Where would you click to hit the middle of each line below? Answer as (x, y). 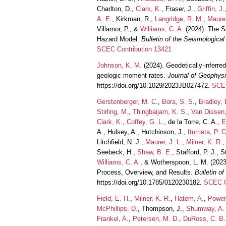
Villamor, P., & (119, 29)
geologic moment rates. (132, 75)
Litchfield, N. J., (121, 142)
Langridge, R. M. (179, 19)
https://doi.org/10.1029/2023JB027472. (154, 85)
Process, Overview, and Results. (146, 172)
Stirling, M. (113, 111)
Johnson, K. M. (119, 65)
